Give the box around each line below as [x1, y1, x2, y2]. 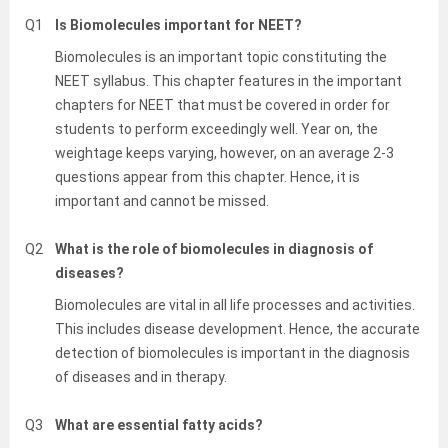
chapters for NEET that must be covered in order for [55, 97, 390, 114]
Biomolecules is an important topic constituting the [55, 49, 387, 66]
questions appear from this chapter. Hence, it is [55, 169, 360, 186]
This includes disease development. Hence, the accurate [55, 321, 420, 338]
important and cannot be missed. [55, 193, 269, 210]
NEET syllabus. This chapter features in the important [55, 73, 402, 90]
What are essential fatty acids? [55, 417, 263, 434]
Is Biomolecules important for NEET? [55, 17, 302, 34]
